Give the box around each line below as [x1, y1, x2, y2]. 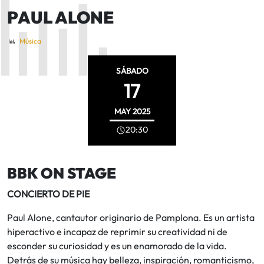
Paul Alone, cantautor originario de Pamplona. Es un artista [7, 212, 255, 224]
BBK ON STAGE [7, 164, 116, 183]
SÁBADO [115, 65, 148, 76]
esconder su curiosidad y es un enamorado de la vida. [7, 240, 227, 252]
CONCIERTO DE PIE [7, 188, 90, 200]
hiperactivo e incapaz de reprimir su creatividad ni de [7, 226, 227, 238]
